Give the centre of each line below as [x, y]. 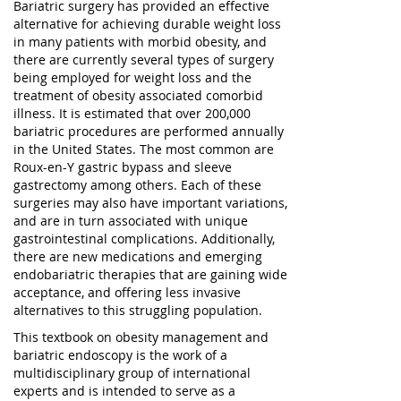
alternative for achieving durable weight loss [147, 24]
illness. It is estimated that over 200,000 [132, 113]
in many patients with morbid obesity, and [140, 42]
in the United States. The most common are [144, 149]
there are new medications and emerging [138, 256]
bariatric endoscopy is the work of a [120, 355]
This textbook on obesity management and [141, 337]
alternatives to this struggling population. [138, 310]
